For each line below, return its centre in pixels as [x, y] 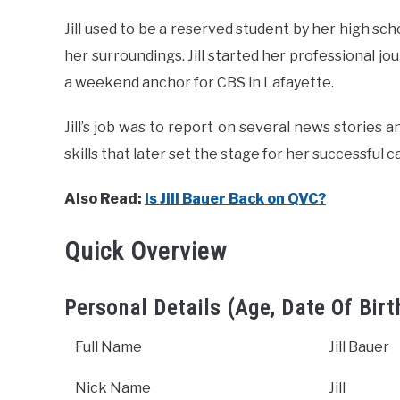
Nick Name [113, 388]
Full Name [108, 347]
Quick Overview [146, 252]
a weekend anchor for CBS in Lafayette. [200, 83]
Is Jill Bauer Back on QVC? [235, 199]
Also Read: [104, 199]
